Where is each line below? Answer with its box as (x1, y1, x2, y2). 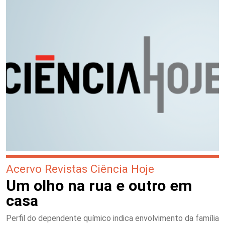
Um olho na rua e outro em (6, 177, 192, 195)
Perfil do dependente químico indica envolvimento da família (6, 213, 219, 223)
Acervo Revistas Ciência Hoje (6, 162, 154, 176)
